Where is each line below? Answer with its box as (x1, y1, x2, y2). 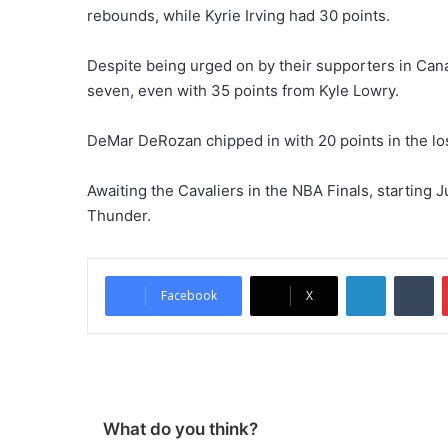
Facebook (161, 287, 217, 304)
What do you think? (103, 419, 258, 439)
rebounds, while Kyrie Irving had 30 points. (87, 6, 390, 25)
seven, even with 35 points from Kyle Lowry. (87, 81, 399, 100)
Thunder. (87, 206, 151, 225)
